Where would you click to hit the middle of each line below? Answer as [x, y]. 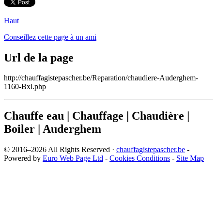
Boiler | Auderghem [53, 129]
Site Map [190, 158]
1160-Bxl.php [25, 87]
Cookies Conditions [140, 158]
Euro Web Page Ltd [73, 158]
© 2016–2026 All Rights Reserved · [60, 150]
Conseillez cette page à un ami [50, 37]
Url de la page [39, 57]
